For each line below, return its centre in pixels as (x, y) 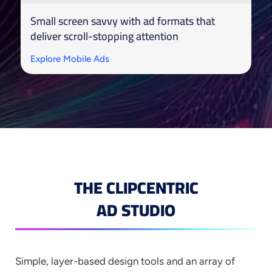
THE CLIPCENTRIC (136, 188)
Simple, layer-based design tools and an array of (125, 261)
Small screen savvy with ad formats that (123, 21)
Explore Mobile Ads (70, 59)
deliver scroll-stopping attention (104, 36)
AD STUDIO (136, 210)
